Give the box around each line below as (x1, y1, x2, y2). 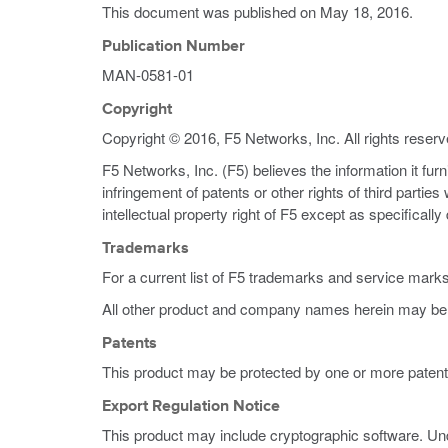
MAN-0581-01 (102, 64, 194, 85)
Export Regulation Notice (102, 399, 280, 415)
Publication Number (102, 39, 245, 55)
